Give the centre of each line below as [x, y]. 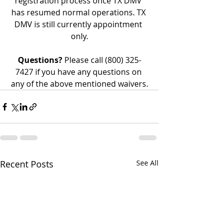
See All [147, 163]
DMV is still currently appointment [79, 24]
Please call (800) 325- [102, 60]
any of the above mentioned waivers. [79, 84]
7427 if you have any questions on [79, 72]
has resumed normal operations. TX [79, 12]
